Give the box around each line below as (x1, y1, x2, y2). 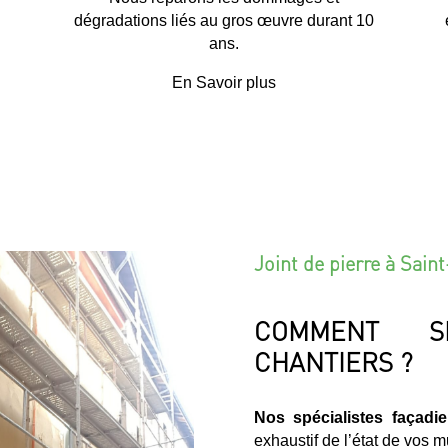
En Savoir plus (171, 73, 276, 91)
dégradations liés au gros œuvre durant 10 (73, 11, 374, 29)
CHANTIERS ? (253, 344, 413, 378)
